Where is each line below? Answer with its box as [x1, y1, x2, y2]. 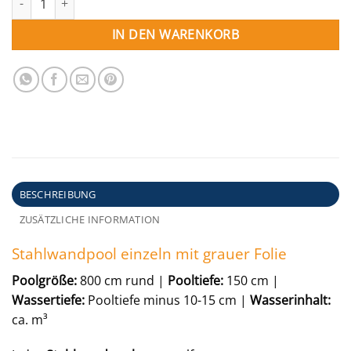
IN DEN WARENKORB [111, 25, 240, 43]
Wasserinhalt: [250, 291, 331, 309]
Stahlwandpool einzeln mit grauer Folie [12, 242, 287, 264]
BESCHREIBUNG [19, 186, 96, 201]
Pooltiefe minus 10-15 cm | [85, 291, 250, 309]
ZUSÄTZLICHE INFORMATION [19, 212, 161, 226]
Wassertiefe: [12, 291, 85, 309]
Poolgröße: [12, 271, 77, 289]
